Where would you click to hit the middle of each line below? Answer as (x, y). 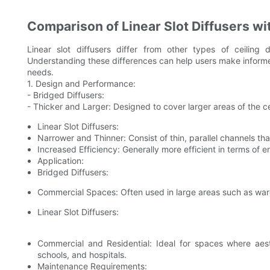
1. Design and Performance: (81, 84)
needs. (40, 72)
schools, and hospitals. (82, 255)
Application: (60, 161)
